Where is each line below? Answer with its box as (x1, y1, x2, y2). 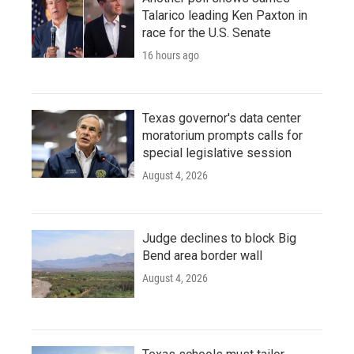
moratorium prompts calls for (142, 128, 303, 143)
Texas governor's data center (142, 111, 301, 126)
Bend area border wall (142, 248, 262, 263)
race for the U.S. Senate (142, 25, 271, 40)
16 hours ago (142, 49, 199, 62)
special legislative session (142, 145, 292, 160)
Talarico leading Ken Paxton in (142, 8, 307, 23)
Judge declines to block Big (142, 231, 296, 246)
